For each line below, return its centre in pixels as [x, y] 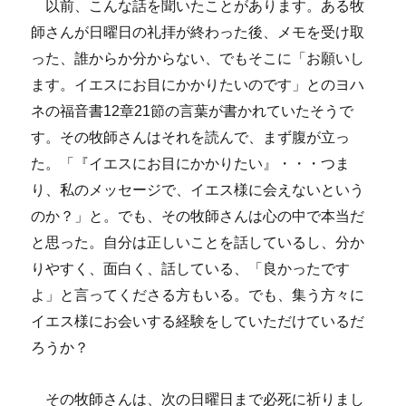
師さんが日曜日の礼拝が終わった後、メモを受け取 [198, 33]
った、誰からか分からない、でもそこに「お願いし [198, 59]
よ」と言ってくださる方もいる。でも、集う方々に [198, 295]
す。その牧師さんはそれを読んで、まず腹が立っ [191, 138]
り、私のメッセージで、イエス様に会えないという [198, 190]
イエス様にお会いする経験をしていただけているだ [198, 322]
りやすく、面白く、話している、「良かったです [191, 269]
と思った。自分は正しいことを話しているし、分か [198, 243]
